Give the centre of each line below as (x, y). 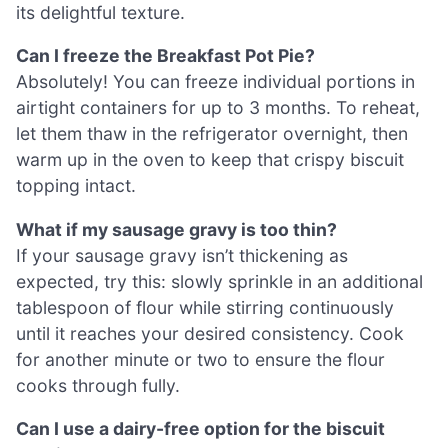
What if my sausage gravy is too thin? (176, 229)
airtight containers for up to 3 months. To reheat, (218, 108)
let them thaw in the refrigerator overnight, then (212, 134)
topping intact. (76, 186)
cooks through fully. (98, 385)
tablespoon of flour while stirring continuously (205, 307)
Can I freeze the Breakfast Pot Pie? (165, 56)
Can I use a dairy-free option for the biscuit (200, 429)
